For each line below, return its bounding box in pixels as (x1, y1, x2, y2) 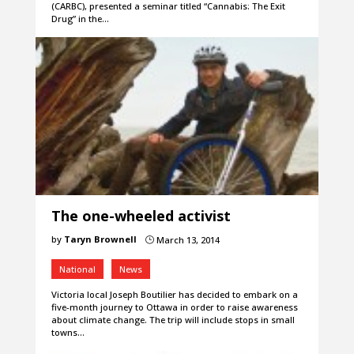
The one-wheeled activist (51, 206, 231, 226)
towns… (51, 326, 85, 339)
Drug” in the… (51, 13, 109, 25)
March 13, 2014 (153, 234, 220, 247)
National (58, 263, 96, 276)
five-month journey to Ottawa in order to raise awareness (51, 301, 298, 314)
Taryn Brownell (63, 233, 137, 246)
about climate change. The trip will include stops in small (51, 314, 295, 326)
